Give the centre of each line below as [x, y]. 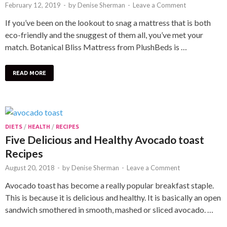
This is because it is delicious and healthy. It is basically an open [113, 197]
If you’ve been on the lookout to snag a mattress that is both [108, 22]
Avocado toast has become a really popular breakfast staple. [109, 185]
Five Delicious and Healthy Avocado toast [105, 139]
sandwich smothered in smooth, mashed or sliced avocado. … [109, 209]
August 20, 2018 [30, 167]
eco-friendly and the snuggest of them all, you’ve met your [104, 34]
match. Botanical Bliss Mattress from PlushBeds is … [96, 47]
